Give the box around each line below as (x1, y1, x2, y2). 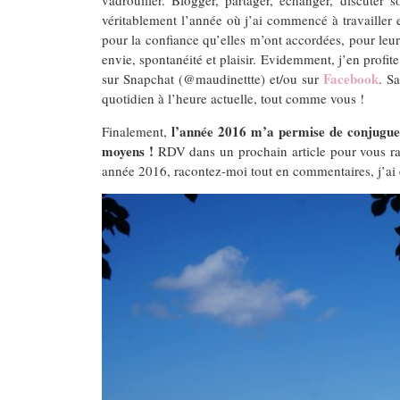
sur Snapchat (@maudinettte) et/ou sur (102, 69, 323, 87)
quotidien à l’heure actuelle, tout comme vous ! (102, 88, 364, 107)
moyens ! (102, 140, 154, 161)
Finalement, (102, 121, 172, 140)
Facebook (322, 68, 379, 88)
